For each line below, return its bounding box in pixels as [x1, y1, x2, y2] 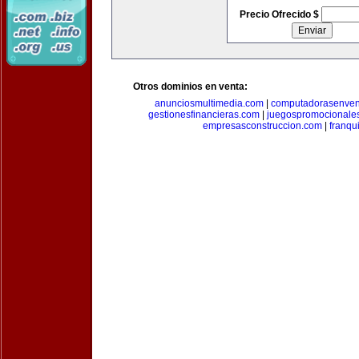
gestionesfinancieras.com [148, 109, 260, 120]
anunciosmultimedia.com [155, 98, 264, 109]
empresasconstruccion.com [202, 120, 322, 131]
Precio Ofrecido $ [239, 9, 321, 20]
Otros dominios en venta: [133, 81, 248, 92]
